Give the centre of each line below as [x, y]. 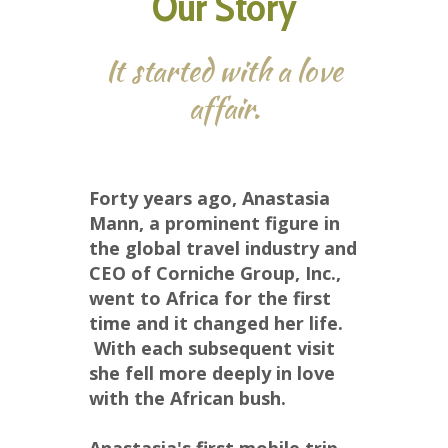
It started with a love [224, 70]
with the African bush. [192, 398]
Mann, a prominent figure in [214, 223]
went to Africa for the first [210, 298]
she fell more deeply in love [212, 373]
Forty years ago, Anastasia [209, 198]
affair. [224, 107]
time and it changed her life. [216, 323]
